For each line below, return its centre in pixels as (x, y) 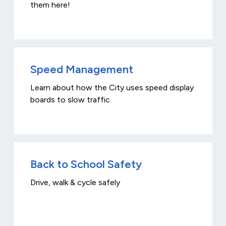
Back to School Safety (86, 164)
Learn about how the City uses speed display (112, 88)
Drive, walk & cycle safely (75, 183)
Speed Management (81, 70)
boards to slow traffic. (71, 100)
